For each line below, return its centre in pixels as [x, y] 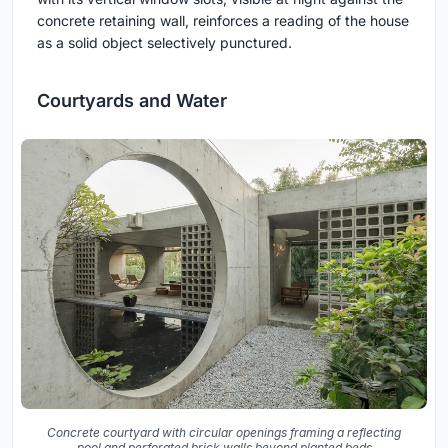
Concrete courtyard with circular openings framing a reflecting [224, 433]
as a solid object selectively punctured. [164, 42]
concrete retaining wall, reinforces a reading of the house [223, 20]
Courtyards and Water [132, 100]
